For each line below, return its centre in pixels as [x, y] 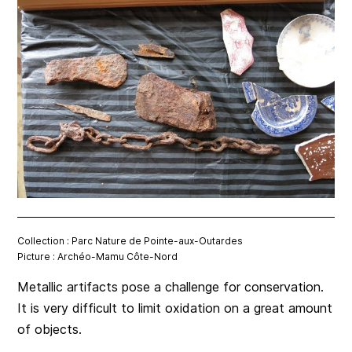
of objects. [50, 329]
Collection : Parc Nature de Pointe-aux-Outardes [130, 240]
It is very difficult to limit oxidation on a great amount [175, 308]
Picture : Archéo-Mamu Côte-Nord [98, 256]
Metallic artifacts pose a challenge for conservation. [171, 286]
